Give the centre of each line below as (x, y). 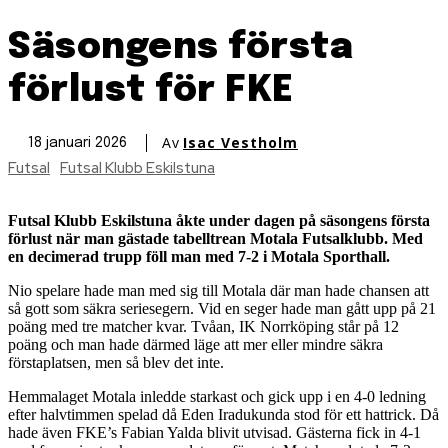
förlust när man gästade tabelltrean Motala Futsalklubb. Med (215, 238)
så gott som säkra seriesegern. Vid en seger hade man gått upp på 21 (222, 308)
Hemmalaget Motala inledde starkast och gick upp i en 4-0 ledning (217, 396)
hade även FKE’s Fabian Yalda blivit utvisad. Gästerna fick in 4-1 (214, 432)
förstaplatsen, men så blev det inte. (116, 362)
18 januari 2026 (77, 143)
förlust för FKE (151, 91)
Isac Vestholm (240, 143)
